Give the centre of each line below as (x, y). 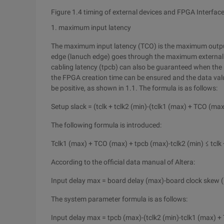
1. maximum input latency (91, 27)
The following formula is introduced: (106, 125)
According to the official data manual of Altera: (123, 162)
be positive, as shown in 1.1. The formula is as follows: (134, 88)
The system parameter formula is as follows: (119, 199)
